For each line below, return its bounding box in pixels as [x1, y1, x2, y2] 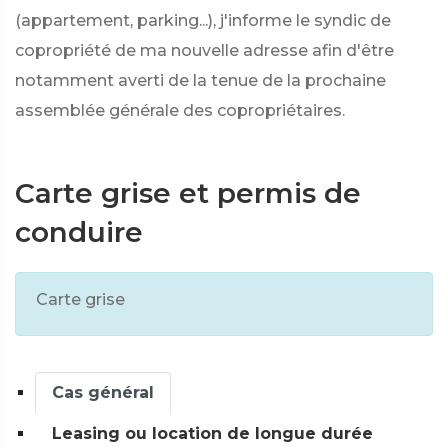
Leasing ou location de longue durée [52, 424, 373, 443]
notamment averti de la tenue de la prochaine [15, 71, 386, 90]
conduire [15, 215, 143, 249]
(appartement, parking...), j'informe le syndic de [15, 11, 391, 30]
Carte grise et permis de [15, 176, 361, 210]
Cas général [52, 383, 154, 402]
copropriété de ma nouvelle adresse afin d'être [15, 41, 394, 60]
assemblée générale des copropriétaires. [15, 101, 345, 120]
